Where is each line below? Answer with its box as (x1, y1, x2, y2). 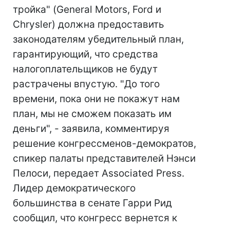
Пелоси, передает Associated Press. (13, 167, 184, 179)
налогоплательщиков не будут (13, 63, 158, 75)
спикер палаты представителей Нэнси (13, 152, 196, 164)
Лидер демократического (13, 182, 136, 194)
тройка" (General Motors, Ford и (13, 4, 161, 15)
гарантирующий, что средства (13, 48, 158, 60)
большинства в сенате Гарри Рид (13, 197, 172, 209)
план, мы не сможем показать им (13, 108, 171, 120)
